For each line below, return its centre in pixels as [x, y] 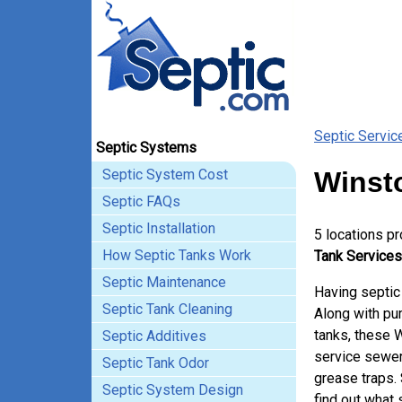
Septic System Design [173, 390]
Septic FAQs [141, 201]
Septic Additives [154, 336]
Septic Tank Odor [156, 363]
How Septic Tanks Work [177, 255]
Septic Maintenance [164, 282]
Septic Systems [146, 148]
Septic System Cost [165, 175]
